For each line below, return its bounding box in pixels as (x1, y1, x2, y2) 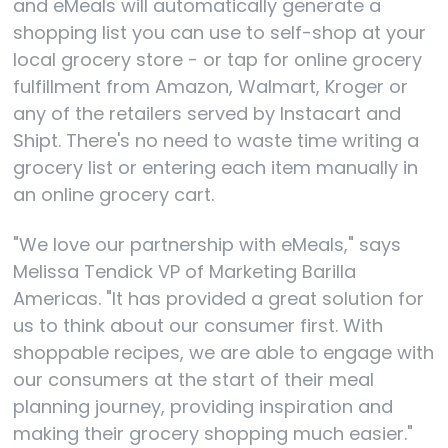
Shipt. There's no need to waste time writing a (13, 128, 420, 153)
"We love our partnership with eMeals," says (13, 231, 402, 257)
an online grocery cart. (13, 182, 215, 207)
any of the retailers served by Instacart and (13, 101, 402, 126)
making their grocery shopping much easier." (13, 420, 414, 446)
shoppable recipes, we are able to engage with (13, 339, 435, 365)
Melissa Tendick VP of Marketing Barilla (13, 258, 357, 284)
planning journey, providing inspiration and (13, 393, 394, 419)
